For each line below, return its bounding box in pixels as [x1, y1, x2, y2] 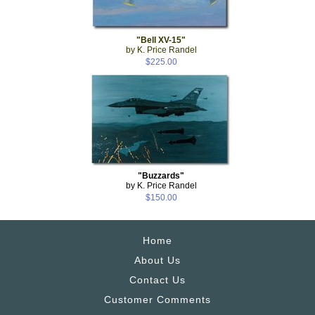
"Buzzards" [138, 170, 184, 181]
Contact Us [129, 274, 186, 285]
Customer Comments [104, 293, 211, 305]
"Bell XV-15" [136, 34, 186, 45]
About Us [134, 254, 181, 266]
